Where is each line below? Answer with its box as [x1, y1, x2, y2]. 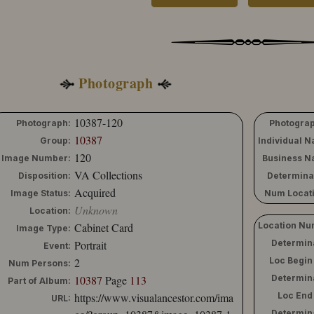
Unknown [74, 202, 118, 217]
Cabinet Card [74, 219, 133, 235]
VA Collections [74, 167, 142, 182]
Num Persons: [8, 257, 71, 268]
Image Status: [11, 187, 71, 198]
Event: [43, 240, 71, 251]
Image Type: [16, 222, 71, 233]
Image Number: [1, 152, 71, 163]
